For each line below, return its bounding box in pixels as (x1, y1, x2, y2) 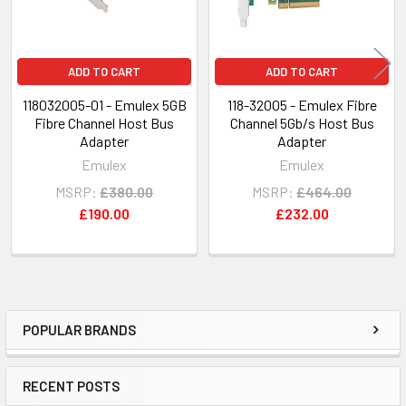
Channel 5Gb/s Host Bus (229, 113, 374, 131)
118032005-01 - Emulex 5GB (22, 95, 187, 113)
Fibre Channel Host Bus (34, 113, 174, 131)
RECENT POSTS (23, 377, 120, 394)
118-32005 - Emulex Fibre (227, 95, 377, 113)
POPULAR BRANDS (23, 321, 136, 338)
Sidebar (22, 331, 112, 364)
